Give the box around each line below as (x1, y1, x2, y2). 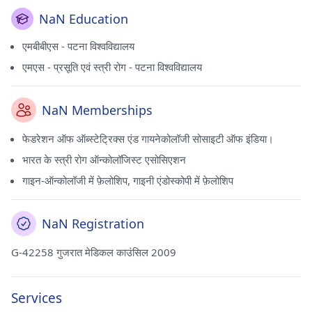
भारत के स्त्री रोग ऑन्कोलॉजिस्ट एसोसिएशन (22, 153, 186, 166)
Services (11, 289, 62, 307)
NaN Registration (42, 215, 144, 232)
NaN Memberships (42, 102, 153, 118)
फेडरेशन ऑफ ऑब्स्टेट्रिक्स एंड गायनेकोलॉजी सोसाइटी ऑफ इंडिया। (22, 132, 274, 146)
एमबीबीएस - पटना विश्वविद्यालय (22, 39, 134, 53)
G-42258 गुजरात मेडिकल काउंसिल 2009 (11, 245, 176, 259)
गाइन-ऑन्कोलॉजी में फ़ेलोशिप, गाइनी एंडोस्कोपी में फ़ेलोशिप (22, 173, 233, 187)
